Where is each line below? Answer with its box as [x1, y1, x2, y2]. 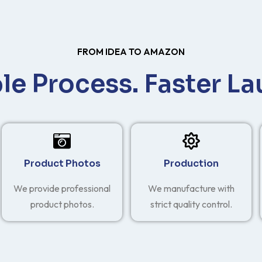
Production [163, 157, 219, 170]
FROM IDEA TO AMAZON [77, 46, 185, 57]
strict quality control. [150, 198, 232, 210]
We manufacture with [147, 182, 235, 194]
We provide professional [13, 182, 111, 194]
